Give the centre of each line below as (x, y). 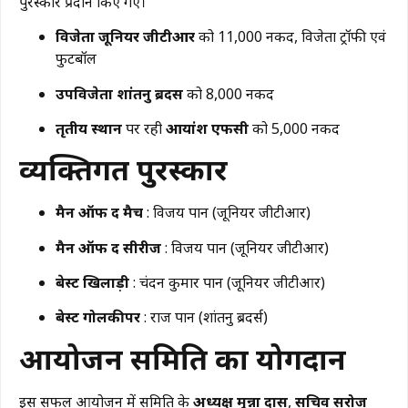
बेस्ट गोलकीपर (98, 317)
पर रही (144, 128)
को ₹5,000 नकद (294, 128)
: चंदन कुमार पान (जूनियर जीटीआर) (227, 283)
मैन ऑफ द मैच (99, 213)
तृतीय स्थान (89, 128)
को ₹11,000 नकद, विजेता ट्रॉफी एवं (291, 37)
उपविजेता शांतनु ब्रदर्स (119, 93)
